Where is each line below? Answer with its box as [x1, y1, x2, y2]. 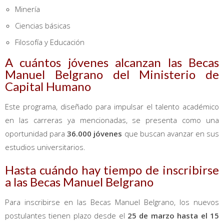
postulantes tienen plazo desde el [5, 210, 127, 220]
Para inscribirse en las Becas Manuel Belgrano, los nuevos [5, 196, 219, 207]
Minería [15, 3, 40, 14]
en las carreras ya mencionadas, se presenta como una [5, 114, 219, 125]
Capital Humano [5, 78, 91, 93]
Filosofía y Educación [15, 36, 84, 47]
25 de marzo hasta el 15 [127, 210, 219, 220]
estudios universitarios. [5, 141, 85, 152]
